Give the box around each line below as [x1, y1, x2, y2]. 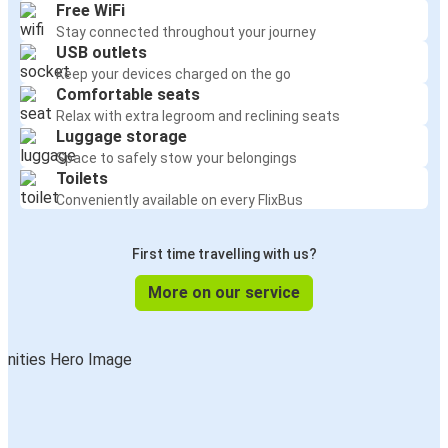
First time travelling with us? [131, 246, 317, 263]
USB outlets [56, 43, 147, 63]
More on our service [148, 283, 300, 303]
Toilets [56, 169, 108, 189]
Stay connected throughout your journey [56, 24, 316, 41]
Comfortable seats [56, 85, 200, 105]
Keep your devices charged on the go [56, 66, 291, 83]
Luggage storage [56, 127, 187, 147]
